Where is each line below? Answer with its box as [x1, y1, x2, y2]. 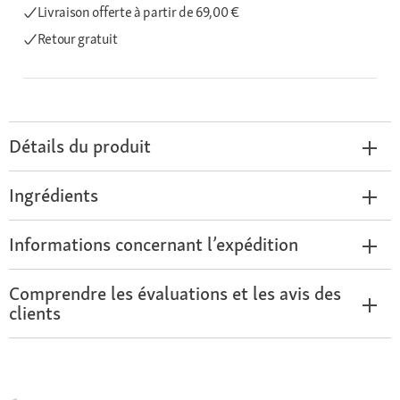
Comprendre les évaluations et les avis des [9, 281, 341, 306]
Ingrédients [9, 183, 98, 208]
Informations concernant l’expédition [9, 232, 298, 257]
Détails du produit [9, 134, 151, 159]
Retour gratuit [37, 29, 118, 49]
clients [9, 301, 61, 326]
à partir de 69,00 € [133, 3, 239, 22]
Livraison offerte [37, 3, 134, 22]
